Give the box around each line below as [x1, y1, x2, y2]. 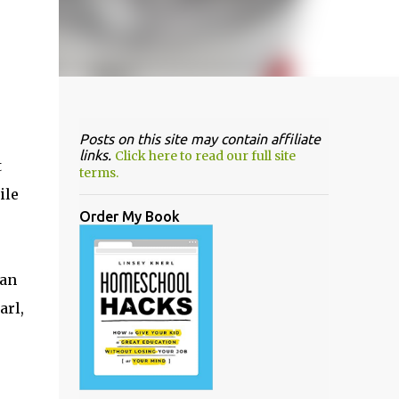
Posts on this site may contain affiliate [78, 131, 321, 147]
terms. [78, 165, 118, 181]
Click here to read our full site [114, 148, 296, 164]
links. [78, 147, 115, 163]
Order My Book [78, 208, 180, 224]
